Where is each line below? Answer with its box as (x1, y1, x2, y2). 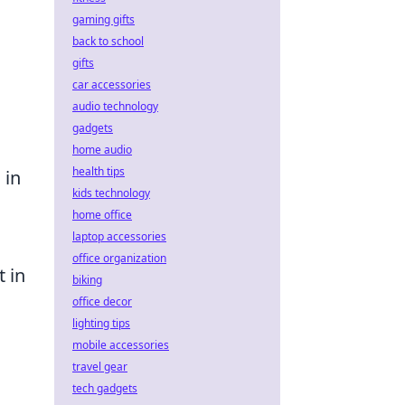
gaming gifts (72, 12, 135, 27)
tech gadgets (72, 381, 137, 396)
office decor (72, 294, 132, 309)
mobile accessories (72, 337, 169, 353)
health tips (72, 164, 125, 179)
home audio (72, 142, 132, 157)
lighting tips (72, 316, 130, 331)
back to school (72, 33, 144, 49)
